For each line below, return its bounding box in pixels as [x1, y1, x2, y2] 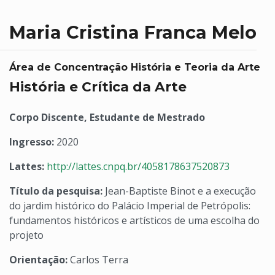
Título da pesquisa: [9, 184, 103, 198]
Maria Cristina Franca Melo [9, 21, 257, 43]
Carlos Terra [68, 253, 128, 266]
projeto [9, 228, 44, 242]
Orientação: [9, 253, 68, 266]
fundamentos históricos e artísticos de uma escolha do [9, 214, 260, 227]
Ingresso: [9, 135, 56, 149]
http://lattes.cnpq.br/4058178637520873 [47, 160, 230, 173]
